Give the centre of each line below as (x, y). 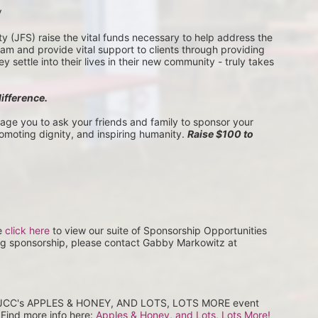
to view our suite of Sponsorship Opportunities (158, 230)
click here (27, 230)
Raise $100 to (220, 134)
